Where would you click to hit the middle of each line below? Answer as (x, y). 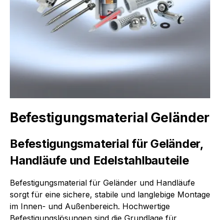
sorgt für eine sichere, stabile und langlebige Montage (110, 195)
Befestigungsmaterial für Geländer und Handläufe (102, 183)
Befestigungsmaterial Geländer (110, 118)
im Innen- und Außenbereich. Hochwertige (90, 206)
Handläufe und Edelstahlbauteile (99, 161)
